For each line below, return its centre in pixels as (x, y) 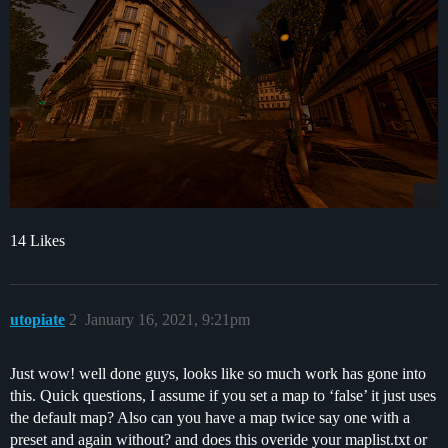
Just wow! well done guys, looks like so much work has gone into (218, 373)
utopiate (37, 319)
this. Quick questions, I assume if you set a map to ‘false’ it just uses (223, 395)
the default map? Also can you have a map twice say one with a (210, 417)
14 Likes (37, 240)
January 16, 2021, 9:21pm (167, 319)
